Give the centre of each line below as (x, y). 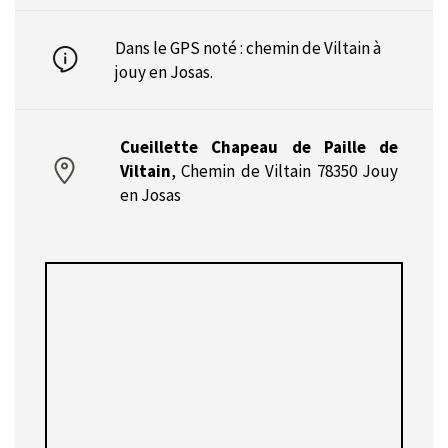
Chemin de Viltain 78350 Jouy (290, 171)
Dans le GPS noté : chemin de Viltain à (248, 48)
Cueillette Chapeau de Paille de (259, 147)
